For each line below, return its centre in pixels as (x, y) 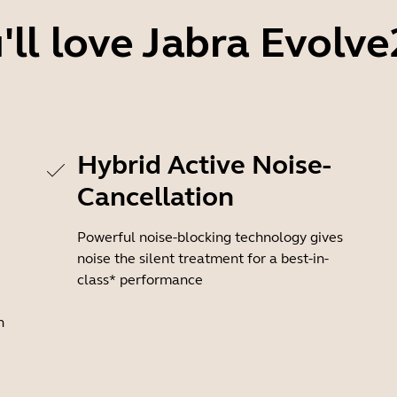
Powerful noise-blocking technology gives (210, 237)
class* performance (140, 280)
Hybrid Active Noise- (204, 165)
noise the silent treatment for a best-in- (203, 258)
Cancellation (156, 197)
